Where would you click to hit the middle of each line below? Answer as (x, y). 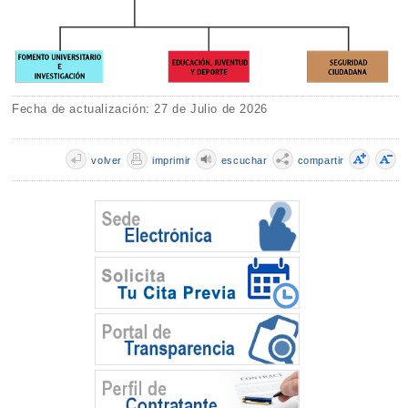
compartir (321, 160)
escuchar (244, 160)
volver (107, 160)
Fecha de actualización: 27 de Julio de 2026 (140, 109)
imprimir (171, 160)
